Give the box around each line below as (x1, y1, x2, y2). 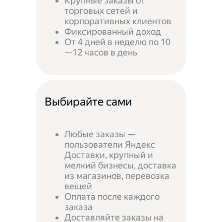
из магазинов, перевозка (64, 170, 170, 181)
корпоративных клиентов (64, 15, 172, 26)
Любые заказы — (64, 129, 136, 140)
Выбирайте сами (45, 95, 132, 109)
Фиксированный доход (64, 26, 162, 37)
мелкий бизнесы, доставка (64, 160, 177, 171)
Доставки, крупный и (64, 150, 154, 161)
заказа (64, 202, 93, 213)
